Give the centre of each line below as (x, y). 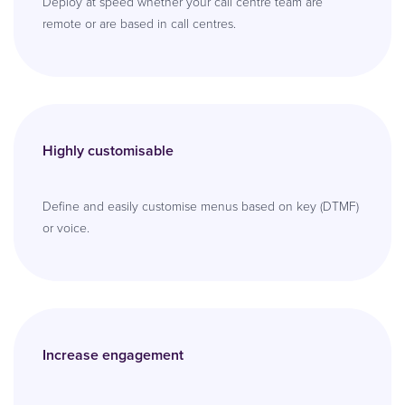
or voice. (66, 229)
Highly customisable (108, 151)
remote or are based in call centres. (139, 24)
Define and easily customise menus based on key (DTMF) (201, 207)
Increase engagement (113, 355)
